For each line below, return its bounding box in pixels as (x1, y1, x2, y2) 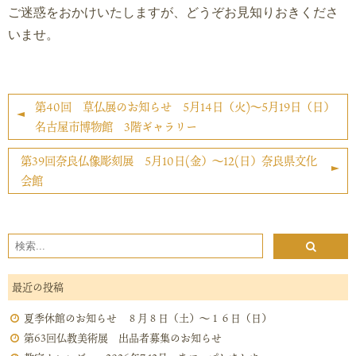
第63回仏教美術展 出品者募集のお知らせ (24, 330, 222, 346)
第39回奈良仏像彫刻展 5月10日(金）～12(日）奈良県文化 (21, 153, 317, 169)
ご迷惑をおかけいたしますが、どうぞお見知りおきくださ (8, 6, 339, 19)
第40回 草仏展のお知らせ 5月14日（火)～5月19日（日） (35, 99, 335, 115)
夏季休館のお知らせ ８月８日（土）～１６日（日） (24, 310, 272, 326)
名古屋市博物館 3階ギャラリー (35, 118, 197, 135)
